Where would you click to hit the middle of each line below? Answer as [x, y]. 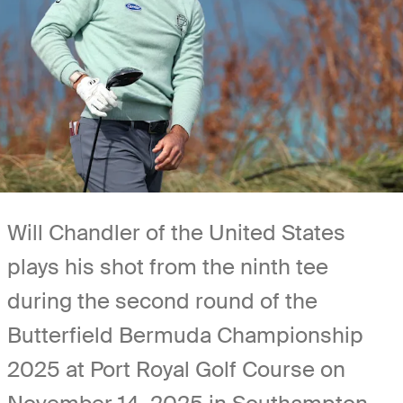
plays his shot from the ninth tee [168, 266]
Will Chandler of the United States [176, 232]
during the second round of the [162, 300]
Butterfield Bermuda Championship [185, 335]
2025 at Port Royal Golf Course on [176, 369]
